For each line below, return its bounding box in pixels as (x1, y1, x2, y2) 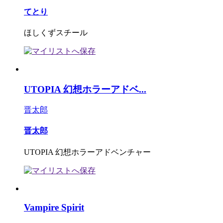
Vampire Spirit (24, 202, 84, 213)
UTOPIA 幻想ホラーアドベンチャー (24, 147, 151, 156)
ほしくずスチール (24, 28, 88, 37)
